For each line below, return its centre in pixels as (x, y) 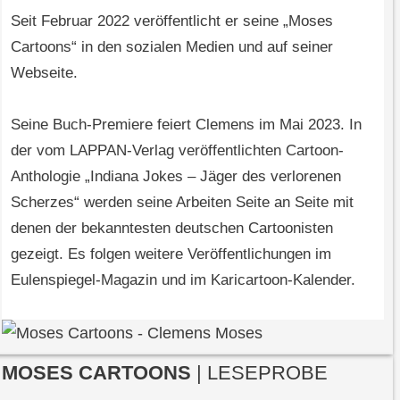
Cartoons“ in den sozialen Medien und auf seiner (171, 47)
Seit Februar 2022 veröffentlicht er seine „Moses (171, 21)
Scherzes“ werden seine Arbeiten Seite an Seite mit (182, 203)
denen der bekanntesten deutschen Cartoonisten (171, 229)
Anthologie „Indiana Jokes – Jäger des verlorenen (175, 177)
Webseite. (44, 73)
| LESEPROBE (259, 373)
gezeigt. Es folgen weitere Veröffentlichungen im (171, 254)
